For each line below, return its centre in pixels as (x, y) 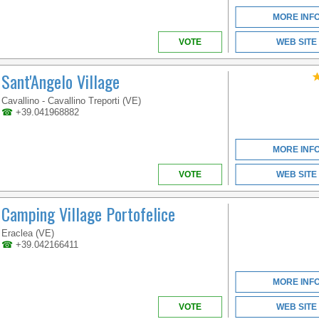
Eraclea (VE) (28, 234)
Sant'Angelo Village (61, 82)
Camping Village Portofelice (88, 214)
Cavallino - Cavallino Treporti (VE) (71, 101)
